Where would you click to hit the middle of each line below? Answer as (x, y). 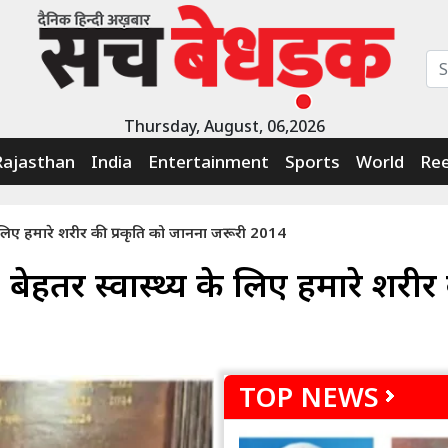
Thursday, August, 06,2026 (224, 125)
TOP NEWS (309, 396)
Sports (312, 161)
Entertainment (208, 161)
